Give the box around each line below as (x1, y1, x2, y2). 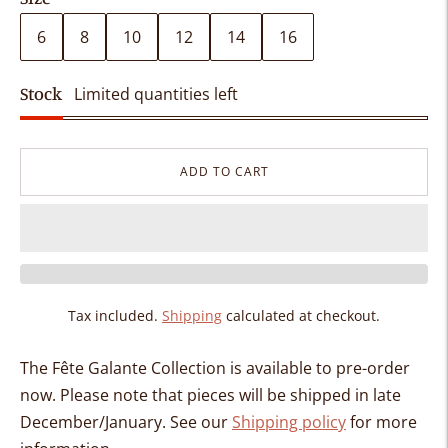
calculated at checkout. (222, 305, 380, 325)
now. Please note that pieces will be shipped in (20, 383, 373, 406)
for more (346, 410, 417, 433)
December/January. (20, 410, 166, 433)
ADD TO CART (179, 163, 269, 181)
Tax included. (68, 305, 162, 325)
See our (166, 410, 232, 433)
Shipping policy (232, 410, 346, 433)
